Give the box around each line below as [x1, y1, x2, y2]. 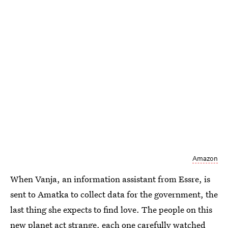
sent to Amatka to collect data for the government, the [10, 188, 218, 200]
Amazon [192, 154, 218, 163]
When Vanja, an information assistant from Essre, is [10, 173, 210, 185]
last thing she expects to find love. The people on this [10, 203, 212, 215]
